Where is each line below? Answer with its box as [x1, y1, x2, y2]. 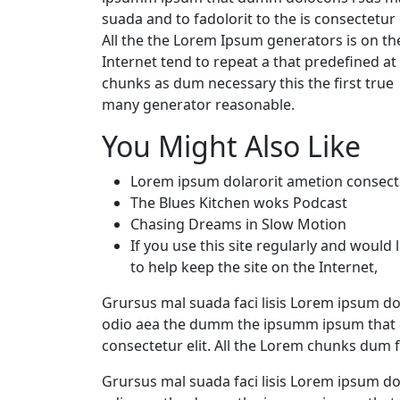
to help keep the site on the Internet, [130, 256, 378, 277]
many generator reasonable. [102, 94, 295, 114]
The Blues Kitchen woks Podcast [130, 192, 347, 212]
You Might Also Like [102, 126, 361, 165]
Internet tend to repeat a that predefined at [102, 51, 396, 71]
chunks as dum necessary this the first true [102, 72, 394, 93]
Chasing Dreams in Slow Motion [130, 213, 346, 234]
